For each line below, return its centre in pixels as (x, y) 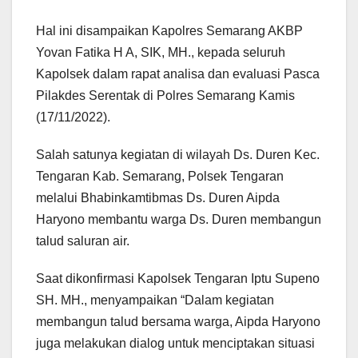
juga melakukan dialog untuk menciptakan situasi (175, 344)
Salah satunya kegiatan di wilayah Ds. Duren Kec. (178, 155)
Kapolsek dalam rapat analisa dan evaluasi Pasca (178, 74)
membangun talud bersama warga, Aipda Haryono (178, 322)
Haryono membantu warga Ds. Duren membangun (179, 220)
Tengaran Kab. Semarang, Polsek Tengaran (160, 177)
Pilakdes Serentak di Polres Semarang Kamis (165, 96)
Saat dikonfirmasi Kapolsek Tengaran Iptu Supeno (178, 279)
